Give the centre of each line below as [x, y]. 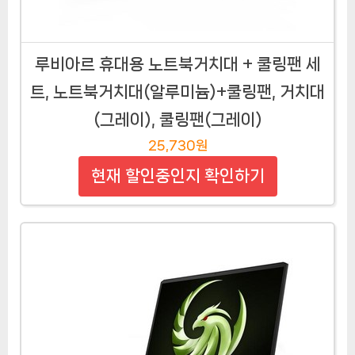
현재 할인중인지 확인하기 [177, 176]
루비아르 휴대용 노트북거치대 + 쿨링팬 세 [177, 64]
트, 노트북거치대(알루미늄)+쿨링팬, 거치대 [177, 92]
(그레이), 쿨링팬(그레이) [177, 119]
